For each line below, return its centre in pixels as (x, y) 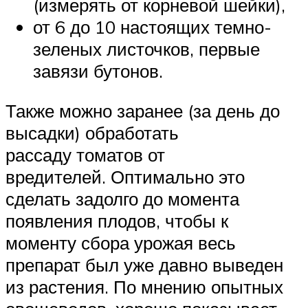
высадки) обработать (92, 132)
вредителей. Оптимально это (125, 176)
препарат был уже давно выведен (144, 264)
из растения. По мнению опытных (144, 286)
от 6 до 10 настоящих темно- (152, 27)
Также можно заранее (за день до (143, 110)
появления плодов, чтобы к (117, 220)
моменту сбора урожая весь (121, 242)
